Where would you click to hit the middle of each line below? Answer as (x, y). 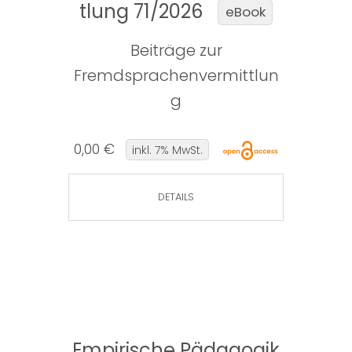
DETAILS (176, 197)
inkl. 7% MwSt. (167, 150)
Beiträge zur (176, 51)
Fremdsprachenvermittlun (176, 76)
